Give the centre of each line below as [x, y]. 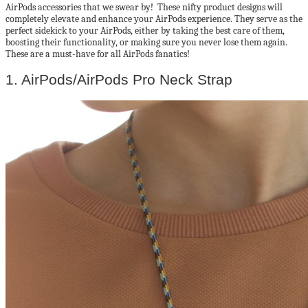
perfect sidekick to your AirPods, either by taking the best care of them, [145, 31]
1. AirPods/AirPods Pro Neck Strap [119, 80]
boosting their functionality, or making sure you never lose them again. [146, 42]
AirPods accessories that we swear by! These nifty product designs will [144, 7]
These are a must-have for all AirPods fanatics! [98, 54]
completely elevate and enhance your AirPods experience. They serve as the [154, 19]
